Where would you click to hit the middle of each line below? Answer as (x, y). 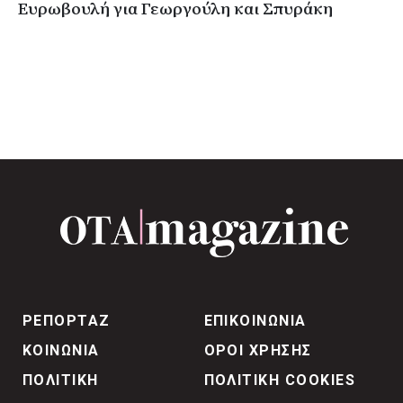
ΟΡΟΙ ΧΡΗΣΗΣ (258, 350)
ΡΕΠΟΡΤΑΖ (67, 320)
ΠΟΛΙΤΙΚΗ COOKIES (280, 380)
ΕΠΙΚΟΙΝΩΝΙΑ (255, 320)
